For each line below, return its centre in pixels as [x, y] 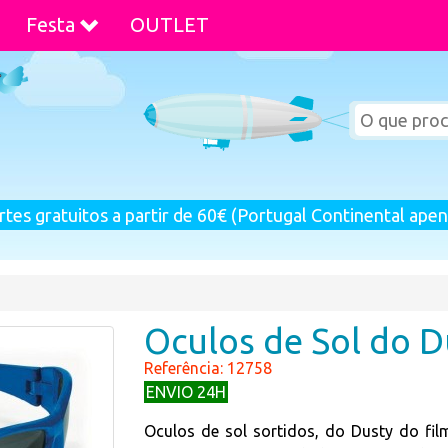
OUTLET [169, 24]
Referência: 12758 [208, 368]
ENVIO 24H [186, 392]
